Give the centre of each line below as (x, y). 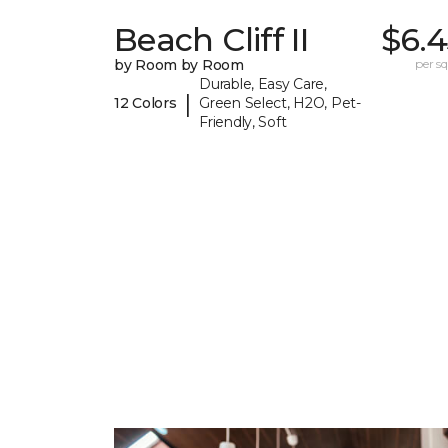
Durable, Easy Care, (263, 84)
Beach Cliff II (211, 40)
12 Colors (145, 103)
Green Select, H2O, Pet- (280, 103)
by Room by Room (179, 65)
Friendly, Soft (243, 122)
